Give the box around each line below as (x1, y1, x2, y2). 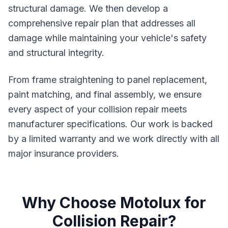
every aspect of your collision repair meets (8, 104, 187, 115)
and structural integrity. (8, 47, 104, 58)
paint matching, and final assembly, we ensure (8, 89, 202, 100)
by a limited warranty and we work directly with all (8, 133, 219, 144)
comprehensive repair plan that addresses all (8, 18, 195, 28)
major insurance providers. (8, 148, 119, 159)
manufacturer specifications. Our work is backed (8, 119, 213, 129)
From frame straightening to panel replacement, (8, 74, 207, 85)
